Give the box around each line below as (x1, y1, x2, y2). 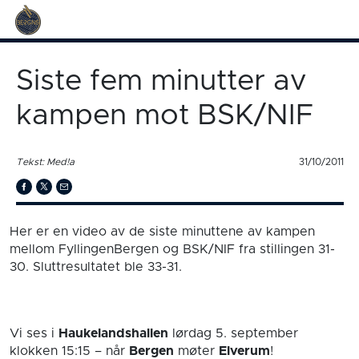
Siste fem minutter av (15, 67, 306, 95)
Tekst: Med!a (15, 156, 75, 167)
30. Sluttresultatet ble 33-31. (10, 260, 182, 273)
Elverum (219, 345, 270, 357)
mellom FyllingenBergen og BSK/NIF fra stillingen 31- (10, 242, 335, 256)
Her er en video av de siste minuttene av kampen (10, 224, 315, 238)
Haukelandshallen (58, 327, 168, 340)
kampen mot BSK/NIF (15, 101, 313, 130)
